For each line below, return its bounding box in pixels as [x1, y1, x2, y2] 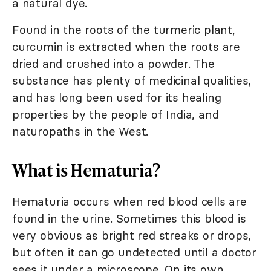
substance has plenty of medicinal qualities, [12, 73, 252, 88]
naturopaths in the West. [12, 123, 149, 139]
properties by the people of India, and [12, 106, 219, 122]
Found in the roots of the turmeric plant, [12, 22, 235, 37]
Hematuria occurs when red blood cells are [12, 194, 247, 209]
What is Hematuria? [12, 157, 160, 181]
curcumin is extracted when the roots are [12, 39, 240, 54]
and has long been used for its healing [12, 90, 221, 105]
